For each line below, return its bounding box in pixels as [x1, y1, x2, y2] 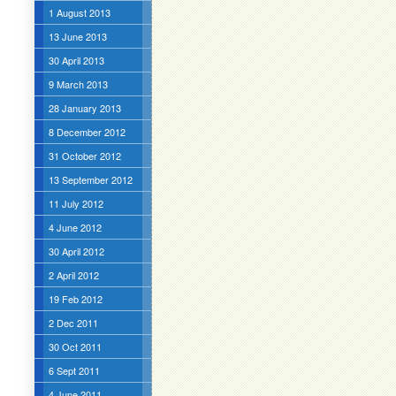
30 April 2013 [48, 53, 104, 67]
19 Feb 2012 [48, 292, 103, 306]
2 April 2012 [48, 268, 99, 282]
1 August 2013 [48, 5, 110, 19]
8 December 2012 [48, 125, 126, 139]
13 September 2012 [48, 172, 133, 187]
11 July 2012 [48, 196, 103, 210]
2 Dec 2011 [48, 316, 98, 330]
